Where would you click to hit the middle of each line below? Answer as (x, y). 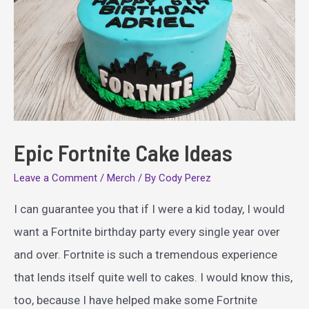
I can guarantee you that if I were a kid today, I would (149, 209)
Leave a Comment (56, 178)
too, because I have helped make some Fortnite (136, 300)
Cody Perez (185, 178)
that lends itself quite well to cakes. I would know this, (153, 277)
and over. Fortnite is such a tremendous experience (146, 254)
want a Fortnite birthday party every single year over (147, 231)
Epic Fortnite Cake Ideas (123, 152)
